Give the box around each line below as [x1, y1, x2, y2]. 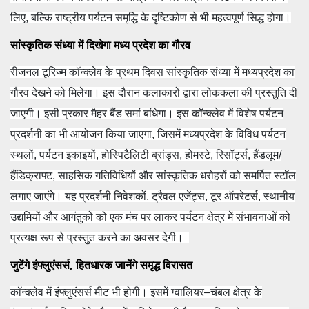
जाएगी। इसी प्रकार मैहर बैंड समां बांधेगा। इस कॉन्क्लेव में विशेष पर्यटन [10, 108, 283, 120]
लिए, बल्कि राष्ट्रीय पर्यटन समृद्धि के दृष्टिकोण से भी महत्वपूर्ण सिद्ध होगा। [10, 12, 291, 24]
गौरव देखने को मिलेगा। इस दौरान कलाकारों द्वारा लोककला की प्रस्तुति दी [10, 87, 297, 99]
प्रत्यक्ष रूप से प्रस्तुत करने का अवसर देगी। [10, 232, 189, 244]
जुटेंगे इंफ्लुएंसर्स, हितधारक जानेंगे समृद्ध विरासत [10, 257, 192, 273]
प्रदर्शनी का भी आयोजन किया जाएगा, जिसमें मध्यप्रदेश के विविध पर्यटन [10, 128, 286, 141]
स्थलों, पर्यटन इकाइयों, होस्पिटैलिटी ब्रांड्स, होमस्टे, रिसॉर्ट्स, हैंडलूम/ [10, 149, 281, 161]
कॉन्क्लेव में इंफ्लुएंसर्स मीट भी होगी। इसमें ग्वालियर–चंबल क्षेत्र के [10, 286, 262, 299]
